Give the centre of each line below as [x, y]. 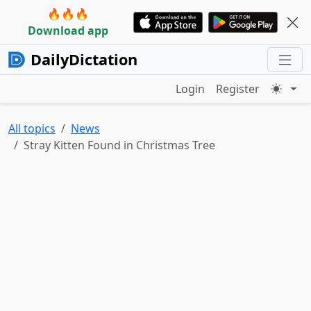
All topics [32, 128]
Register [238, 89]
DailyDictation [84, 59]
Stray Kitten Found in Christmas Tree [119, 145]
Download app [68, 31]
